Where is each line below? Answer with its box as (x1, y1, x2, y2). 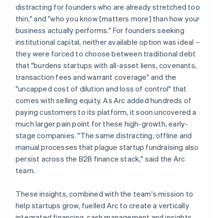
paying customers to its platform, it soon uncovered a (16, 107, 197, 117)
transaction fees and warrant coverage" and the (16, 72, 177, 82)
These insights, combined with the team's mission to (16, 188, 194, 199)
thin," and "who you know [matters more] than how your (16, 13, 200, 23)
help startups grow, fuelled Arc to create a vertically (16, 200, 189, 210)
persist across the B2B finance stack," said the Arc (16, 153, 185, 163)
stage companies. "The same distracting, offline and (16, 130, 192, 140)
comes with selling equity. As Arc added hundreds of (16, 95, 192, 105)
